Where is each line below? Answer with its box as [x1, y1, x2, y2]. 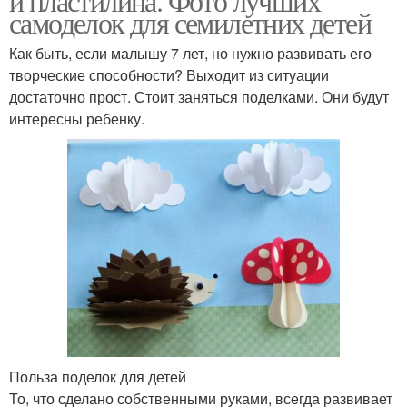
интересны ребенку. [9, 108, 144, 130]
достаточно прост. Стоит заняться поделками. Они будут [9, 86, 389, 108]
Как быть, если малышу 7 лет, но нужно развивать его [9, 43, 372, 65]
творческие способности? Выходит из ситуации [9, 65, 329, 86]
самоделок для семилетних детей [9, 3, 371, 43]
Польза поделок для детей [9, 365, 186, 387]
